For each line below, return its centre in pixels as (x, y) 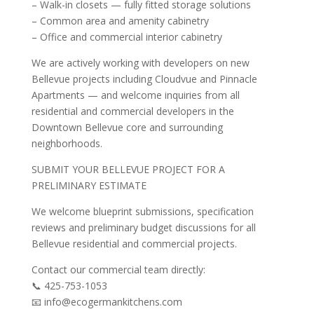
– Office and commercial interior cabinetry (127, 36)
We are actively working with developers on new (140, 62)
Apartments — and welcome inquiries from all (135, 95)
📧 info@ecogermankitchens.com (107, 301)
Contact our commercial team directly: (118, 269)
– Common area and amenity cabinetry (120, 20)
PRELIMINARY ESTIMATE (89, 185)
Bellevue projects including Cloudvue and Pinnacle (144, 78)
